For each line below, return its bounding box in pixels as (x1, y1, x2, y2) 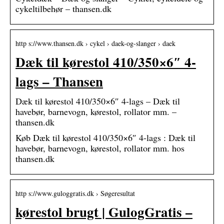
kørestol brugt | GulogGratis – (15, 201, 192, 221)
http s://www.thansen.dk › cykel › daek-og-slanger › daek (15, 38, 175, 48)
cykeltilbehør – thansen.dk (15, 2, 111, 14)
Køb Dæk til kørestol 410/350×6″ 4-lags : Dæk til (15, 131, 195, 143)
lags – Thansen (15, 71, 103, 91)
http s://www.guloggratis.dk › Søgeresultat (15, 188, 135, 198)
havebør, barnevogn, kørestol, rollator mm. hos (15, 141, 184, 154)
